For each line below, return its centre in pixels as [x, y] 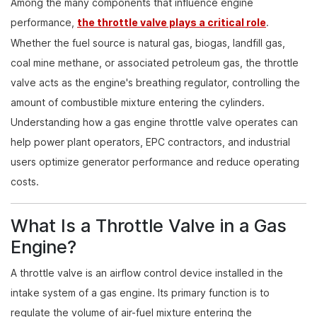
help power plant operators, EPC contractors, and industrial [150, 142]
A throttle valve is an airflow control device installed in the [147, 273]
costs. [25, 182]
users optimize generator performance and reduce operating [155, 162]
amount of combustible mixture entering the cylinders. [138, 103]
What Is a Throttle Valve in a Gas [149, 226]
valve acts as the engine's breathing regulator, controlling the [155, 83]
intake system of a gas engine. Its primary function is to [140, 293]
